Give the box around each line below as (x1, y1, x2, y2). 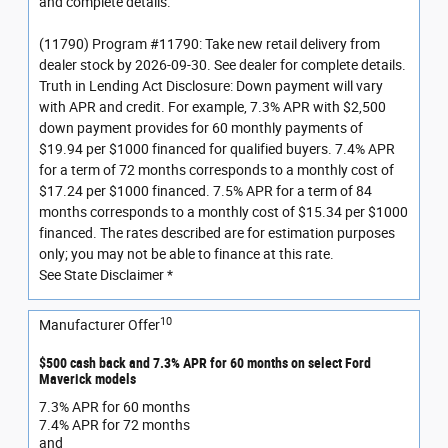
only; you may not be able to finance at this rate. (39, 246, 334, 263)
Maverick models (39, 371, 136, 388)
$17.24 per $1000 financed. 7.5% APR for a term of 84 (39, 183, 372, 200)
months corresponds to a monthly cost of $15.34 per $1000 (39, 204, 408, 221)
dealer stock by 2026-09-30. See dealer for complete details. (39, 57, 406, 74)
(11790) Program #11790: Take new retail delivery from (39, 36, 380, 53)
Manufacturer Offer (39, 317, 160, 334)
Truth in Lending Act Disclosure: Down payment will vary (39, 78, 383, 95)
